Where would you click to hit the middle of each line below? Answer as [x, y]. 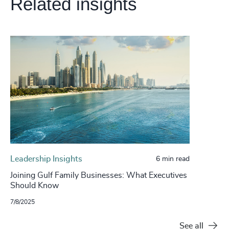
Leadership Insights [46, 159]
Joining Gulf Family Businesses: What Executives [99, 175]
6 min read [173, 159]
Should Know [35, 185]
